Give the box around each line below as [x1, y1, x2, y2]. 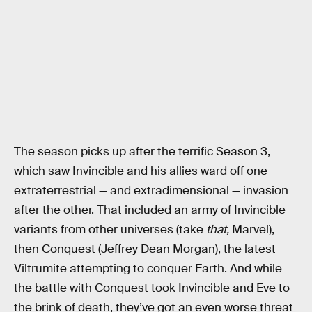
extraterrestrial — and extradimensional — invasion [14, 183, 288, 198]
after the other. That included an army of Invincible [14, 203, 286, 218]
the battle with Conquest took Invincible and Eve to [14, 281, 290, 296]
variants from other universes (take [14, 222, 206, 237]
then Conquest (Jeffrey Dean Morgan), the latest [14, 242, 276, 257]
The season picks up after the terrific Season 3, [14, 144, 270, 159]
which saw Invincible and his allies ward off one [14, 164, 267, 179]
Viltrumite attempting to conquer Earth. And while [14, 261, 282, 276]
